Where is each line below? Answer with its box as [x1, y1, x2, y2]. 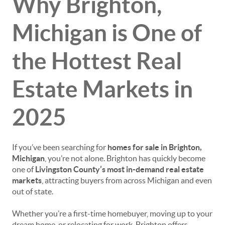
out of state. [12, 187, 53, 196]
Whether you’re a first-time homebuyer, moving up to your [12, 209, 212, 218]
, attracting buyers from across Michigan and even [42, 176, 212, 185]
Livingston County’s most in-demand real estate [35, 165, 204, 174]
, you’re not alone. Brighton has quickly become [45, 154, 205, 163]
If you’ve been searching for [12, 143, 107, 152]
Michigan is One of [12, 20, 202, 46]
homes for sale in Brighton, [107, 143, 202, 152]
